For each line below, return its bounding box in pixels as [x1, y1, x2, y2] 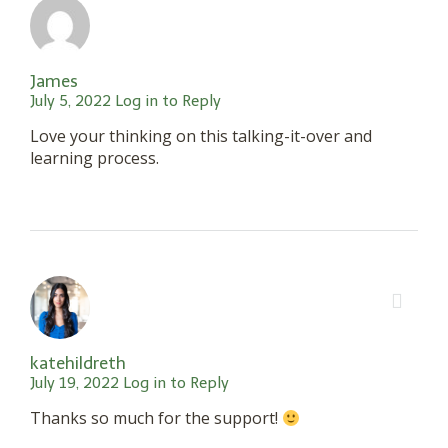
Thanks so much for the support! [30, 407, 282, 430]
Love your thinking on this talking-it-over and [30, 125, 372, 148]
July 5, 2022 [30, 92, 111, 111]
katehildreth [30, 353, 126, 374]
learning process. [30, 147, 159, 170]
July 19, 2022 [30, 374, 119, 393]
